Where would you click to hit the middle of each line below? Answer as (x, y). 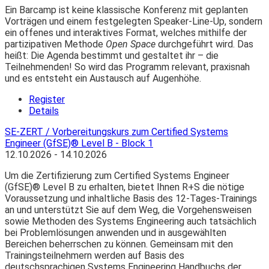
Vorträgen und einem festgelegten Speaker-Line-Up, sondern (134, 22)
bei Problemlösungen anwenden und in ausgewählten (116, 233)
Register (47, 100)
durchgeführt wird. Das (204, 44)
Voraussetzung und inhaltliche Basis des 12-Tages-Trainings (131, 199)
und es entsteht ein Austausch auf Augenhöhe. (103, 79)
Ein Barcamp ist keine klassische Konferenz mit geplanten (126, 10)
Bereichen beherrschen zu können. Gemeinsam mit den (119, 244)
